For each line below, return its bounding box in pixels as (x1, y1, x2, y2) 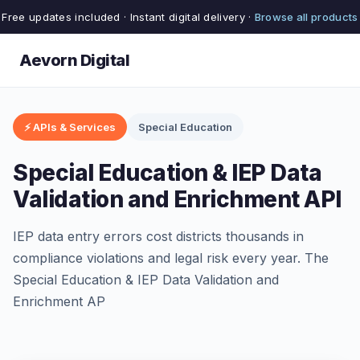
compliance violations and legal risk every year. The (13, 250, 329, 266)
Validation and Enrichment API (13, 186, 342, 213)
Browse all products (254, 10, 358, 23)
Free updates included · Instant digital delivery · (2, 10, 255, 23)
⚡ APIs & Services (24, 121, 116, 133)
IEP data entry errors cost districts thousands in (13, 228, 304, 244)
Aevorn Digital (19, 51, 129, 70)
